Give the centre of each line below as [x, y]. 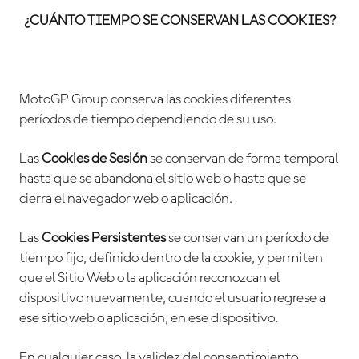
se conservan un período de [247, 238]
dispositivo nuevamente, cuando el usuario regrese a [172, 298]
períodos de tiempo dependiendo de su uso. [148, 120]
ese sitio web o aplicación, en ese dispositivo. [149, 319]
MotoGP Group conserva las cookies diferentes [155, 100]
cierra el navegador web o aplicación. [126, 199]
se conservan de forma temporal [244, 159]
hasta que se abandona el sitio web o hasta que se [163, 179]
